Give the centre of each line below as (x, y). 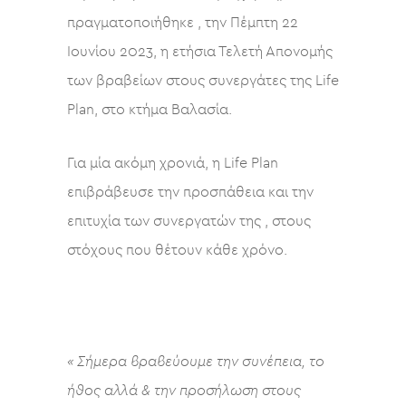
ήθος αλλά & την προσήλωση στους (184, 391)
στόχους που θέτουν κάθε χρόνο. (177, 250)
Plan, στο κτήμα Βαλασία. (150, 110)
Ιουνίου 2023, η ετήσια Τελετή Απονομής (200, 52)
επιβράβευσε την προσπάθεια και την (190, 192)
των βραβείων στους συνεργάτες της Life (203, 81)
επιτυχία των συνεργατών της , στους (189, 221)
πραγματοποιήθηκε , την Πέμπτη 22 (183, 23)
